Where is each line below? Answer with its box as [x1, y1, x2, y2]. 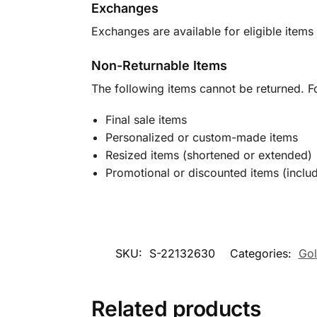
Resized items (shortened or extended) [105, 148, 312, 163]
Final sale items [105, 113, 187, 127]
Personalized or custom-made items [105, 130, 298, 145]
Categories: [229, 246, 295, 260]
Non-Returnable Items [91, 58, 227, 74]
